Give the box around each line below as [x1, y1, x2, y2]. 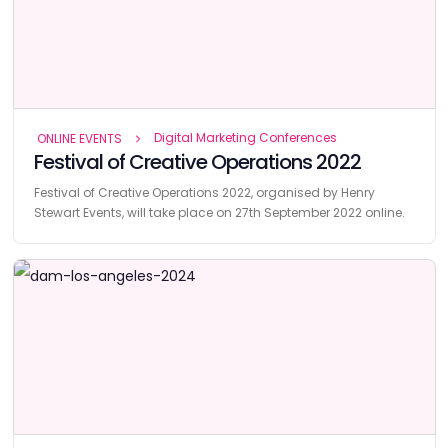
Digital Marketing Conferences [153, 128, 337, 146]
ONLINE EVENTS [36, 129, 122, 147]
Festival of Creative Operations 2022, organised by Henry [33, 183, 375, 201]
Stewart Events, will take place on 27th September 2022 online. [33, 203, 405, 221]
